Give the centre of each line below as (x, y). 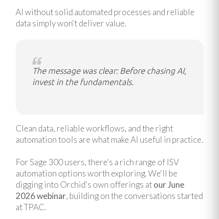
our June (169, 184)
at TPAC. (31, 207)
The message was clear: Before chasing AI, (109, 70)
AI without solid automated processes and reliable (105, 12)
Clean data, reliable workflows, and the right (94, 129)
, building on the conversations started (134, 196)
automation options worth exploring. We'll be (97, 173)
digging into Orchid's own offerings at (85, 184)
